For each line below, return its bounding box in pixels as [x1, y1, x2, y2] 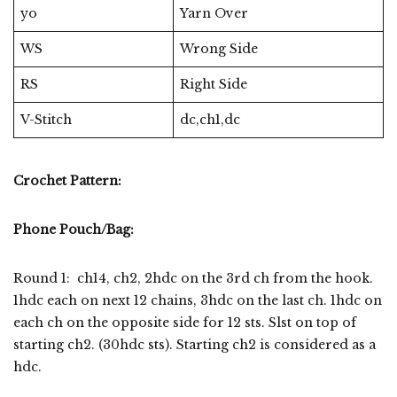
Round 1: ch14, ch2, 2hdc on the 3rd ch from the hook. [13, 270, 373, 287]
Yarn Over [180, 5, 248, 22]
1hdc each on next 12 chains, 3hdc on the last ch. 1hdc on [13, 292, 382, 309]
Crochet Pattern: [13, 173, 121, 190]
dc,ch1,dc [180, 112, 240, 128]
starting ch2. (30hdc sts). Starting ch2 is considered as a [13, 337, 376, 354]
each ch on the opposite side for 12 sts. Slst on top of [13, 315, 356, 331]
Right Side [180, 76, 247, 93]
